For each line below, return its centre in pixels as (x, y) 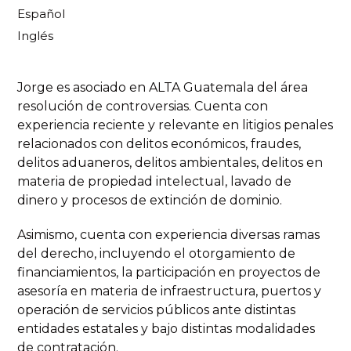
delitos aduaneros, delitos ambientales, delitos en (170, 163)
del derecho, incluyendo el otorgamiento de (156, 254)
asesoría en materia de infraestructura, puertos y (169, 291)
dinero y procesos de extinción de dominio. (150, 201)
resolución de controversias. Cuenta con (143, 107)
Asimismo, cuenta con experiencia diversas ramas (168, 235)
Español (41, 14)
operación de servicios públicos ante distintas (156, 310)
